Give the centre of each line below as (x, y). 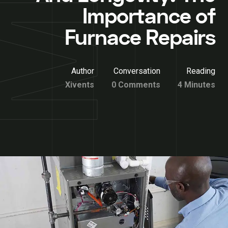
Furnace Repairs (140, 38)
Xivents (80, 85)
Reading (201, 71)
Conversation (137, 71)
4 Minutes (196, 85)
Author (83, 71)
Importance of (149, 17)
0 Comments (136, 85)
